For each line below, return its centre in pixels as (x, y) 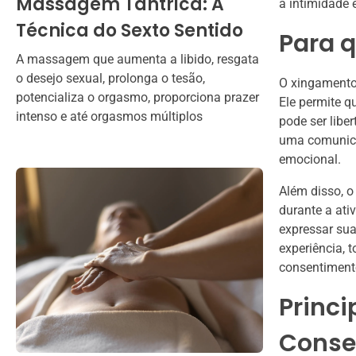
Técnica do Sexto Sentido (130, 30)
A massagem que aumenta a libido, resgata (137, 59)
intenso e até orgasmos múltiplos (109, 116)
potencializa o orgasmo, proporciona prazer (137, 97)
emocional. (310, 160)
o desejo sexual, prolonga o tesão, (110, 78)
